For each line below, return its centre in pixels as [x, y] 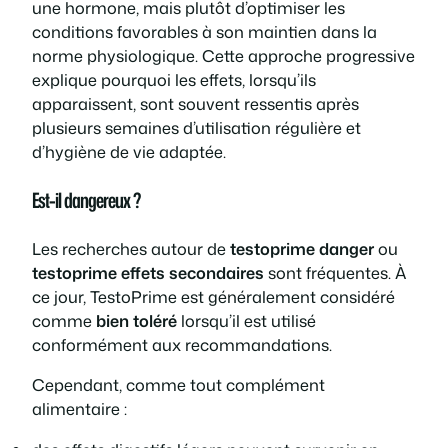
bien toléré [136, 321]
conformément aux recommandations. [182, 345]
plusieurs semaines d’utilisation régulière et [196, 128]
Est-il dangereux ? [86, 200]
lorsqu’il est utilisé [246, 321]
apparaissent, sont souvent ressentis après [195, 104]
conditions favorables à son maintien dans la [204, 32]
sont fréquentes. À [335, 273]
